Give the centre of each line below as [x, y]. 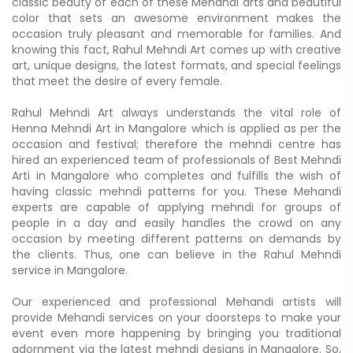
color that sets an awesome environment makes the [176, 18]
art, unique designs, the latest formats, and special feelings [176, 65]
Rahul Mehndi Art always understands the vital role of [176, 112]
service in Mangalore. [70, 270]
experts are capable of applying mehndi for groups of [176, 207]
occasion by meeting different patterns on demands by [176, 238]
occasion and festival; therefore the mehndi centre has [176, 144]
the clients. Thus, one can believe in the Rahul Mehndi [176, 254]
